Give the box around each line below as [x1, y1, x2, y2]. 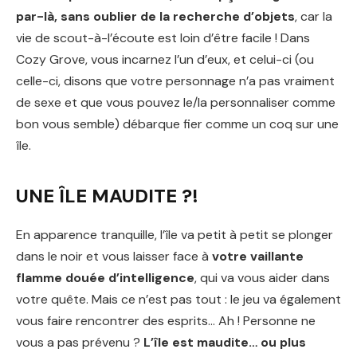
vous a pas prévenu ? [16, 333, 143, 351]
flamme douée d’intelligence [16, 269, 194, 286]
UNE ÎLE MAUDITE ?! [16, 182, 198, 208]
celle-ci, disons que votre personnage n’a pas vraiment [16, 72, 335, 89]
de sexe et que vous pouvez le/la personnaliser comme [16, 93, 335, 111]
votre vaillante [212, 247, 304, 265]
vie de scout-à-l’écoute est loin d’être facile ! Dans [16, 29, 310, 46]
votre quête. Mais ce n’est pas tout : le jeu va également [16, 290, 341, 308]
